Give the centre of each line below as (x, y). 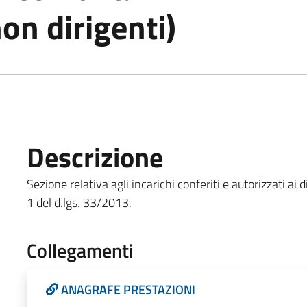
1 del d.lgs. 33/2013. (79, 202)
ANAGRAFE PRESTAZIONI (128, 289)
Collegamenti (80, 250)
